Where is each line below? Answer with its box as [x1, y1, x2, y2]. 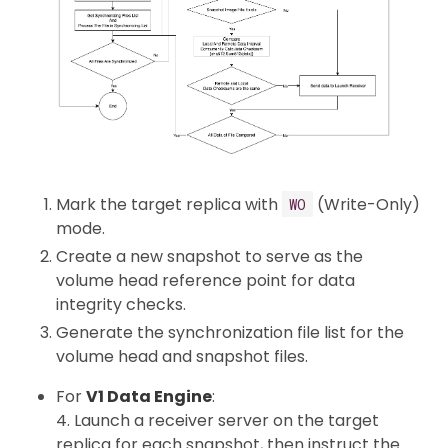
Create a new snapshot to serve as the [56, 244, 363, 268]
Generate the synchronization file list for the [56, 320, 404, 344]
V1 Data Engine [86, 384, 212, 408]
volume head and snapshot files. [56, 344, 308, 368]
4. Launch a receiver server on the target [56, 408, 379, 432]
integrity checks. [56, 292, 186, 316]
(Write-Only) [313, 192, 420, 216]
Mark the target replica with [56, 192, 282, 216]
